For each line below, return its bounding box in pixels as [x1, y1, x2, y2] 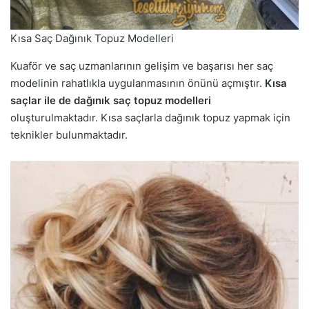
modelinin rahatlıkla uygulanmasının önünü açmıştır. [10, 77, 265, 90]
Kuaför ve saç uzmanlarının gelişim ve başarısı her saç [10, 59, 273, 73]
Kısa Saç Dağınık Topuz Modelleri [10, 32, 174, 46]
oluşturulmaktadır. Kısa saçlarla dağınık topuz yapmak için [10, 111, 290, 125]
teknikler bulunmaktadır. [10, 128, 128, 142]
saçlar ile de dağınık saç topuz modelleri [10, 94, 211, 108]
